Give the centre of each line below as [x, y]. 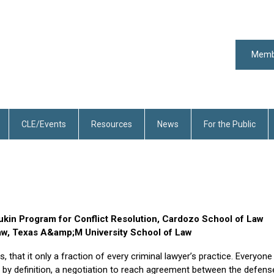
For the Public [230, 124]
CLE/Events [44, 124]
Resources [112, 124]
